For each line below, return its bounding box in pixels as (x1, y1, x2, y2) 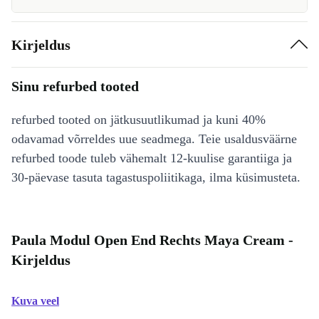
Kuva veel (11, 295, 59, 307)
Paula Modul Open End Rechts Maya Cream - (11, 232, 293, 248)
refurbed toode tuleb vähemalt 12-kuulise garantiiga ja (11, 151, 292, 165)
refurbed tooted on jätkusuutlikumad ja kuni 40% (11, 113, 266, 127)
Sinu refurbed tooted (11, 78, 139, 94)
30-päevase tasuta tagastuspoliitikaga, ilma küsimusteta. (11, 170, 300, 184)
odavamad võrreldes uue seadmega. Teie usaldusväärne (11, 132, 297, 146)
